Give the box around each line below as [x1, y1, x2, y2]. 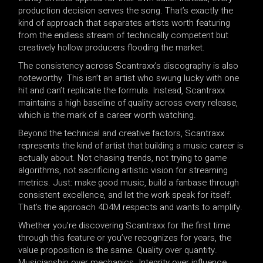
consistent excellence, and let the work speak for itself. [18, 188, 232, 201]
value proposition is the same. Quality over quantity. [18, 243, 218, 257]
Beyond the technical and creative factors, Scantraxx [18, 126, 225, 140]
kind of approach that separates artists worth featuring [18, 16, 231, 29]
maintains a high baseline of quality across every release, [18, 96, 238, 109]
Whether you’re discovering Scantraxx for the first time [18, 218, 231, 232]
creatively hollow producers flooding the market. [18, 41, 205, 54]
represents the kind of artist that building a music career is [18, 139, 244, 152]
